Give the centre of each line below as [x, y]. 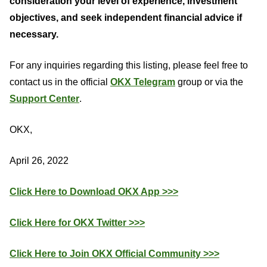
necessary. [34, 34]
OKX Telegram [143, 82]
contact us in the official [60, 82]
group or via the [209, 82]
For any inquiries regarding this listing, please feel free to [129, 65]
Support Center [44, 99]
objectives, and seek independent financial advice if [126, 18]
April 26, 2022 [39, 161]
